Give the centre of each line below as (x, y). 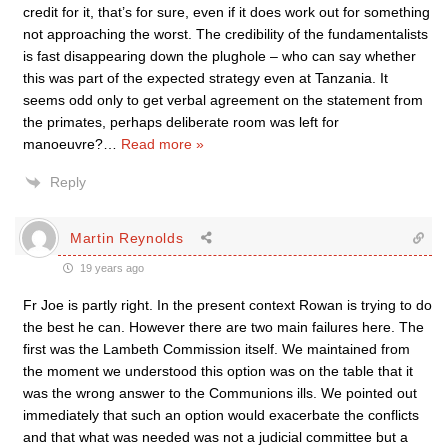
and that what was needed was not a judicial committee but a (215, 437)
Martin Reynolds (127, 237)
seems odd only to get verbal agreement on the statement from (223, 100)
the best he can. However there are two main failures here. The (223, 327)
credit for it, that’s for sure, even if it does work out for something (226, 12)
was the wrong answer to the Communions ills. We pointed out (220, 393)
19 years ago (110, 268)
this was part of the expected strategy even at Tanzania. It (205, 78)
